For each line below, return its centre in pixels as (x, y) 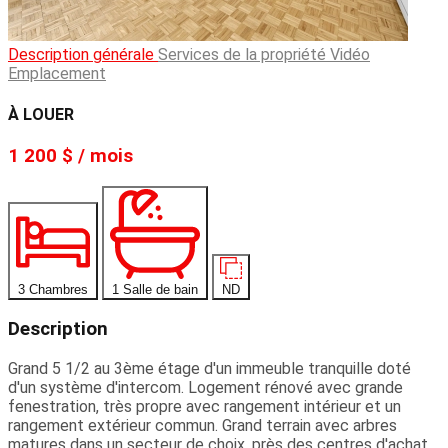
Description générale (83, 55)
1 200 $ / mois (70, 155)
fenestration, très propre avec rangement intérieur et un (204, 407)
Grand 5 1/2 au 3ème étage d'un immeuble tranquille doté (209, 369)
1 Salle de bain (155, 289)
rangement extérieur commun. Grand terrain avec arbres (202, 426)
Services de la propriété (244, 55)
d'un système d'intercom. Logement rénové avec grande (205, 388)
